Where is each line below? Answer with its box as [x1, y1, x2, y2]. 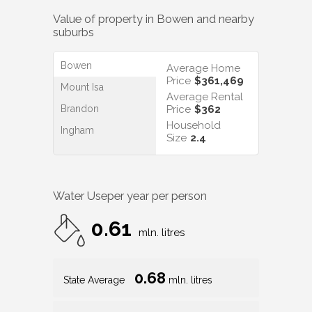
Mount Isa [61, 81, 104, 93]
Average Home [166, 61, 240, 75]
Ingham [61, 124, 94, 136]
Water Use [53, 189, 107, 203]
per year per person [107, 189, 207, 203]
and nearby [194, 13, 254, 26]
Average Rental [166, 90, 243, 103]
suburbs [53, 26, 94, 40]
